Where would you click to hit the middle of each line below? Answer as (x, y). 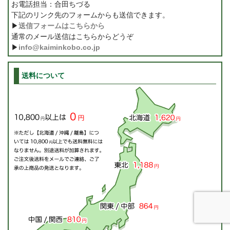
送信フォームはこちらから (62, 26)
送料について (43, 76)
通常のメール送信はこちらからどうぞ (72, 37)
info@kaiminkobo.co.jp (59, 47)
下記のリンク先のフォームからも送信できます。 (90, 15)
